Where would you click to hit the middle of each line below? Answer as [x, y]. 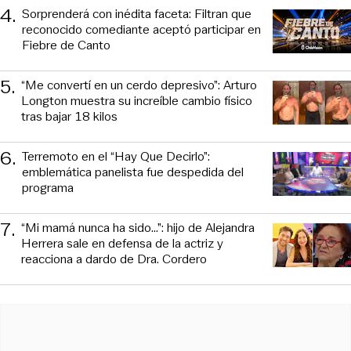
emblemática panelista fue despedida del [133, 172]
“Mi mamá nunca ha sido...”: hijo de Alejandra [138, 227]
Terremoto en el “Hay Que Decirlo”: [116, 156]
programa [48, 187]
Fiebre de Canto [66, 45]
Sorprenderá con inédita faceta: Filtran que [137, 13]
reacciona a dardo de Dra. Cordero [114, 259]
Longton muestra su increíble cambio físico [137, 100]
